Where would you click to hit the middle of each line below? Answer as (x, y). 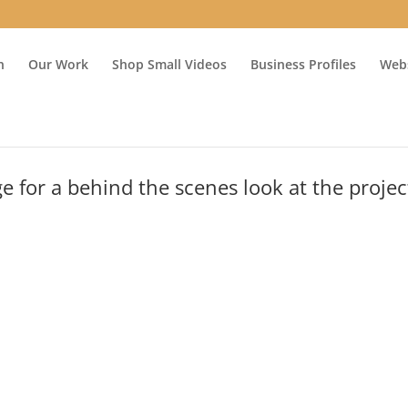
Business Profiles (303, 64)
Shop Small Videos (169, 64)
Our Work (58, 64)
